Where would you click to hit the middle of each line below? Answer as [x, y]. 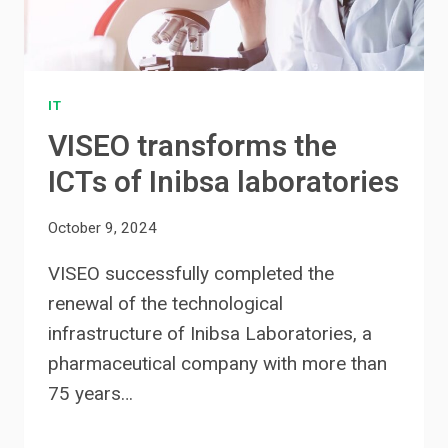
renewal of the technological [165, 304]
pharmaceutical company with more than [217, 364]
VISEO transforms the [192, 147]
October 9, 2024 [102, 228]
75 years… [90, 394]
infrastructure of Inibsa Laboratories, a [210, 334]
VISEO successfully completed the [191, 274]
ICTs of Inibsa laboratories [223, 183]
